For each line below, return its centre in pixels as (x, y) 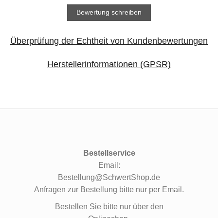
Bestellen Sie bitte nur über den (109, 206)
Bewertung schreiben (109, 12)
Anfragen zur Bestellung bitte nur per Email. (109, 189)
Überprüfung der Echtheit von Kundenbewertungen (109, 41)
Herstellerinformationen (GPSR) (109, 64)
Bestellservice (109, 153)
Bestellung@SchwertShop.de (109, 177)
